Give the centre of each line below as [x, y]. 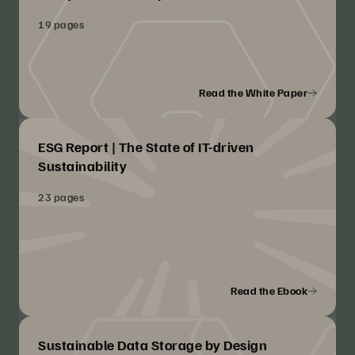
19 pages [61, 25]
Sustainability [82, 166]
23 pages [61, 197]
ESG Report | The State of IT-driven [146, 147]
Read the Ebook [269, 291]
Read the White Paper [253, 93]
